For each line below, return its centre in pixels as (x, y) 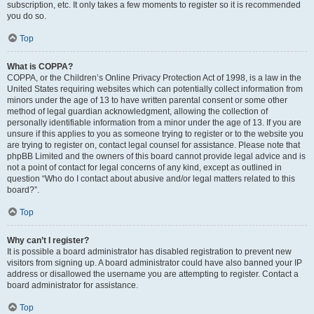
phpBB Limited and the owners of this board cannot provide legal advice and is (156, 156)
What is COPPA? (40, 67)
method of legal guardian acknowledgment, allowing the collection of (137, 111)
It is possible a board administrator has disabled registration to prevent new (149, 252)
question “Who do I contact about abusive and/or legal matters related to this (151, 179)
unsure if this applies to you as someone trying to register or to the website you (155, 134)
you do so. (27, 16)
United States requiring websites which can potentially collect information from (155, 89)
